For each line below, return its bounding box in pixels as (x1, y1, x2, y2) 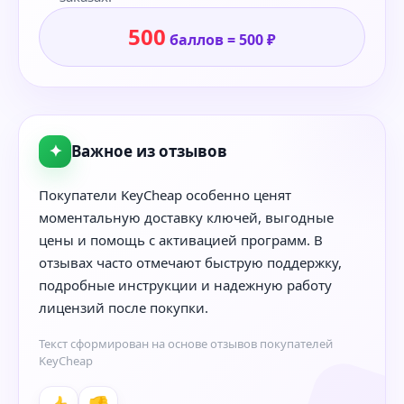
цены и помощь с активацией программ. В (39, 230, 323, 249)
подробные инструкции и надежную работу (39, 275, 332, 294)
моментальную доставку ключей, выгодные (39, 207, 334, 226)
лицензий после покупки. (39, 298, 208, 317)
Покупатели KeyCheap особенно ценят (39, 185, 291, 204)
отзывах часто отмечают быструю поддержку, (39, 252, 342, 271)
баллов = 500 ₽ (166, 29, 276, 50)
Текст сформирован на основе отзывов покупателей (39, 335, 333, 352)
